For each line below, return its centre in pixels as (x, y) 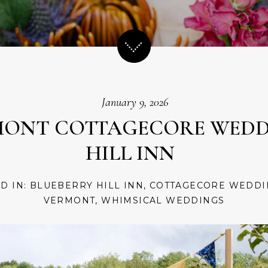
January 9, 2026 (135, 102)
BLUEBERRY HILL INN (86, 186)
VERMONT (69, 201)
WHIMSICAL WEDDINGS (163, 201)
